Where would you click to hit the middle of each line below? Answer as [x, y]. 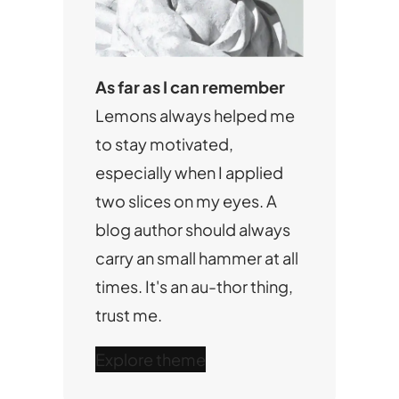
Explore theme [150, 359]
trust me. [128, 315]
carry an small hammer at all [196, 258]
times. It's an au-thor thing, [194, 287]
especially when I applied [189, 173]
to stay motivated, [164, 144]
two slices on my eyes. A [186, 201]
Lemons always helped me [195, 116]
